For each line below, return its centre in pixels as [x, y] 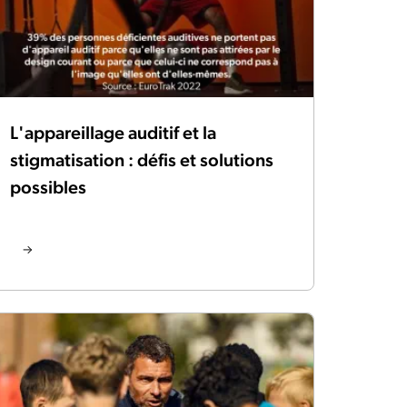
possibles [48, 187]
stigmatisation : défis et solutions [142, 159]
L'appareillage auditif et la [113, 132]
